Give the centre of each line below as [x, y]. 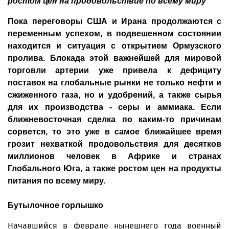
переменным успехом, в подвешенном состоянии [114, 33]
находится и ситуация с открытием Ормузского [114, 46]
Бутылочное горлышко [55, 205]
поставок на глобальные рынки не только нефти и [114, 83]
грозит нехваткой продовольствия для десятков [114, 144]
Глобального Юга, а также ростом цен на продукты [114, 168]
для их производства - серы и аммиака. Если [114, 107]
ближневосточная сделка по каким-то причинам [114, 119]
